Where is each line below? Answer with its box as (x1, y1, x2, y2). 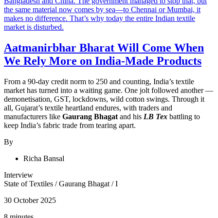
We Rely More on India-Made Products (4, 54, 201, 67)
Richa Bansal (23, 154, 64, 163)
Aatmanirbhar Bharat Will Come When (4, 41, 204, 54)
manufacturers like (4, 112, 62, 121)
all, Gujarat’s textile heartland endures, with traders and (4, 103, 172, 112)
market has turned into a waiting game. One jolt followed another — (4, 86, 213, 94)
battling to (167, 112, 200, 121)
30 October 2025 (4, 196, 56, 204)
